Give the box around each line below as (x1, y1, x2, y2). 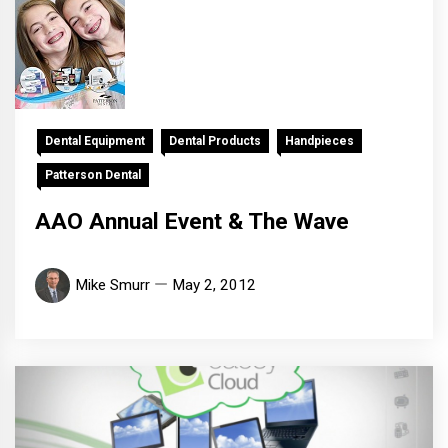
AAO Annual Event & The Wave (35, 208, 349, 236)
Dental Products (169, 134, 261, 149)
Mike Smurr (75, 276, 150, 295)
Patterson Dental (45, 168, 141, 183)
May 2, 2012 (172, 276, 256, 295)
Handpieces (285, 134, 354, 149)
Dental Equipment (45, 134, 145, 149)
